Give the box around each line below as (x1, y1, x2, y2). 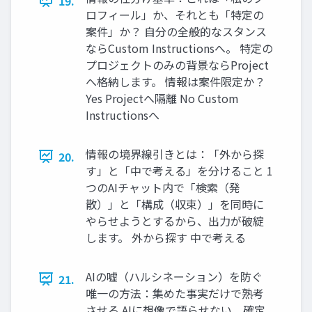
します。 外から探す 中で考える (86, 228, 246, 246)
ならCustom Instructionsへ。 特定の (86, 39, 273, 56)
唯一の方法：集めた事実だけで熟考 (86, 284, 264, 302)
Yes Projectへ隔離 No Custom (86, 89, 239, 107)
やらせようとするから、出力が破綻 (86, 212, 264, 229)
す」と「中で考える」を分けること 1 (86, 162, 273, 179)
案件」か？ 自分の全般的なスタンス (86, 22, 267, 40)
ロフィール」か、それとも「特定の (86, 6, 264, 23)
